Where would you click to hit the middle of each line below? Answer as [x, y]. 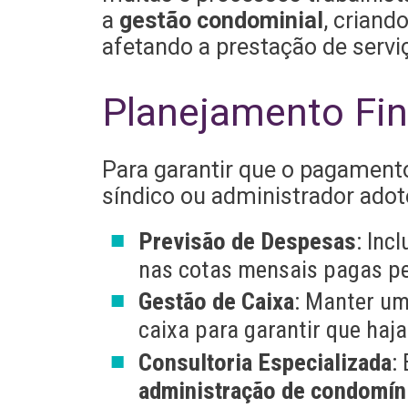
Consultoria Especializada [265, 362]
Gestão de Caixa [216, 301]
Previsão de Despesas [247, 240]
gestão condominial [221, 20]
